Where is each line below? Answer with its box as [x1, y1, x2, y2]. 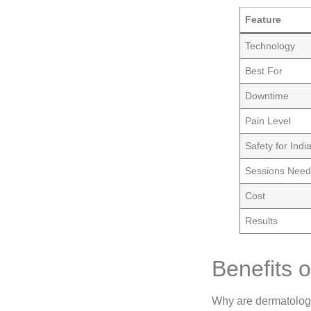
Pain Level [245, 115, 292, 127]
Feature [245, 14, 282, 26]
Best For [245, 65, 283, 77]
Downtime [245, 90, 289, 102]
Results [245, 215, 278, 227]
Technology [245, 40, 296, 52]
